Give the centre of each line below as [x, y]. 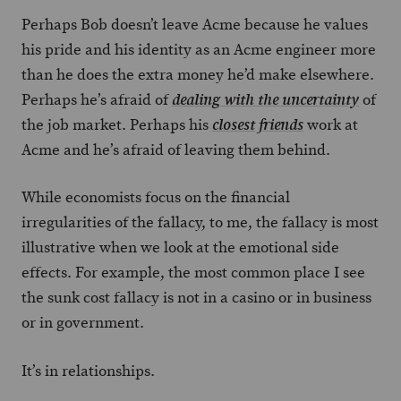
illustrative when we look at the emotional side [180, 247]
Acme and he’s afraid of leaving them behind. [176, 149]
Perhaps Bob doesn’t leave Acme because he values [195, 24]
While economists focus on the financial [156, 197]
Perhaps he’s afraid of [97, 99]
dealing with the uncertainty [265, 100]
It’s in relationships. [88, 371]
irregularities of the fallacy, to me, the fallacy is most [200, 222]
